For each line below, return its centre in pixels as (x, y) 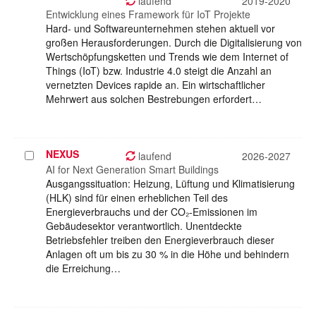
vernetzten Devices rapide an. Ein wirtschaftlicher (156, 85)
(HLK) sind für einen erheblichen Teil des (137, 198)
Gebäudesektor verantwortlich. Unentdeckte (144, 226)
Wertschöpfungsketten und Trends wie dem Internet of (167, 57)
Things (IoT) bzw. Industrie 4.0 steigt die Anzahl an (159, 71)
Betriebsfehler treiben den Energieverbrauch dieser (160, 240)
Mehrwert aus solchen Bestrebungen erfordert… (154, 99)
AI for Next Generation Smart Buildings (132, 170)
